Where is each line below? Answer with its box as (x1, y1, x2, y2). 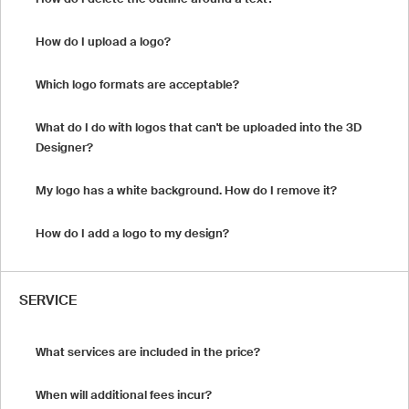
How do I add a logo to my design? (36, 225, 229, 240)
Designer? (36, 140, 93, 154)
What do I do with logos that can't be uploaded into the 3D (36, 120, 362, 134)
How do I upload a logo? (36, 34, 171, 48)
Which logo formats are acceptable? (36, 77, 239, 91)
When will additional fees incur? (36, 387, 212, 402)
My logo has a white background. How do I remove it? (36, 183, 337, 197)
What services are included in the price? (36, 344, 260, 359)
